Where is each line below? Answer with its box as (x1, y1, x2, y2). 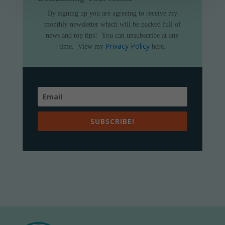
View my (77, 43, 105, 51)
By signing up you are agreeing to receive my (47, 10, 177, 18)
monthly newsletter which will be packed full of (44, 21, 181, 29)
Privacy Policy (105, 41, 150, 51)
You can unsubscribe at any (101, 32, 179, 40)
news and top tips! (46, 32, 98, 40)
